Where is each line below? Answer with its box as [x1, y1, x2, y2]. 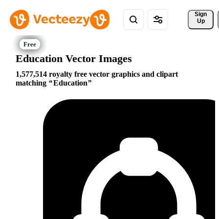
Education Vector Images [16, 52, 132, 65]
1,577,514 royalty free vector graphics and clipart [16, 70, 178, 79]
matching [16, 79, 48, 88]
